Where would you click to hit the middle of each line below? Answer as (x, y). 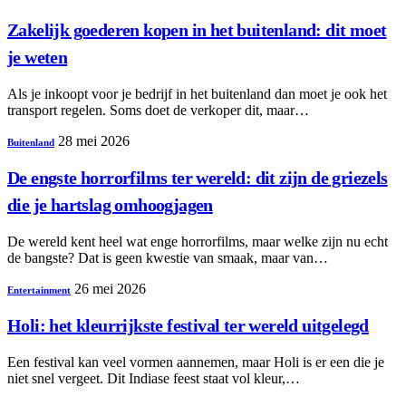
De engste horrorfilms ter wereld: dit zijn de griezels (198, 178)
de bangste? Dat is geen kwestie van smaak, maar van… (168, 257)
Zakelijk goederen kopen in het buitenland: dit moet (197, 30)
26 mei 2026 (110, 288)
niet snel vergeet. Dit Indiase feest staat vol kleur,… (154, 379)
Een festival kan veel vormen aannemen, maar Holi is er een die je (196, 362)
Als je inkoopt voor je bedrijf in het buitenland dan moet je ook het (197, 93)
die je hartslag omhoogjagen (110, 205)
